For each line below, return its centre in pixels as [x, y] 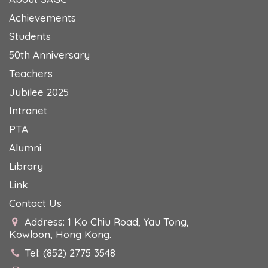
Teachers [31, 74]
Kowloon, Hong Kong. [60, 234]
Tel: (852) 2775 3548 [70, 253]
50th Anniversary [49, 55]
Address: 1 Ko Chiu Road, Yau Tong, [107, 222]
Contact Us [35, 203]
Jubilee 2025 [39, 92]
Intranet [28, 111]
